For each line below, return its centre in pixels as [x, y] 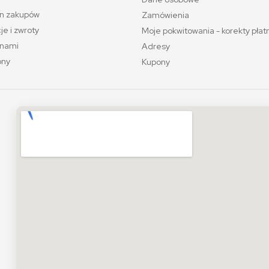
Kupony [156, 62]
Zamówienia [165, 15]
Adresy [156, 46]
